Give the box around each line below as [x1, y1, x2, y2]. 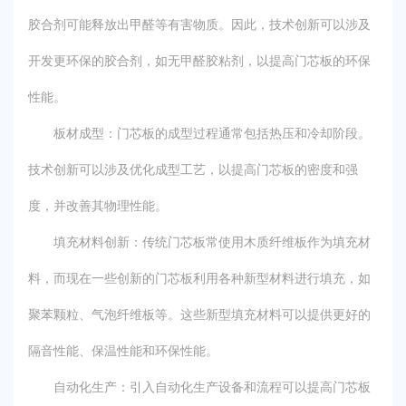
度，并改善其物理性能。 [28, 198, 168, 213]
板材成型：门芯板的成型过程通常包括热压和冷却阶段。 [28, 126, 371, 140]
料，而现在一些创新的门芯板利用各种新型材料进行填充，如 [28, 271, 371, 285]
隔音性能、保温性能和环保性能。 [28, 343, 218, 358]
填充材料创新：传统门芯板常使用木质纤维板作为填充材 [28, 235, 371, 249]
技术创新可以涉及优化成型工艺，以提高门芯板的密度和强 [28, 162, 358, 177]
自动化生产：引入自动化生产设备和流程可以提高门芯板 [28, 380, 371, 394]
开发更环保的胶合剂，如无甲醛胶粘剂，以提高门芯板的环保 [28, 53, 371, 68]
